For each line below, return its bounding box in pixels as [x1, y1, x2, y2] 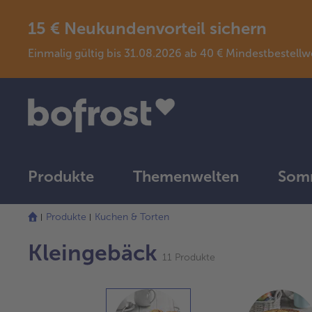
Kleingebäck [28, 240, 157, 267]
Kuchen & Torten [95, 211, 169, 224]
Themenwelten [133, 167, 239, 187]
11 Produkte [159, 251, 215, 264]
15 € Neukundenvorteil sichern [28, 17, 267, 38]
